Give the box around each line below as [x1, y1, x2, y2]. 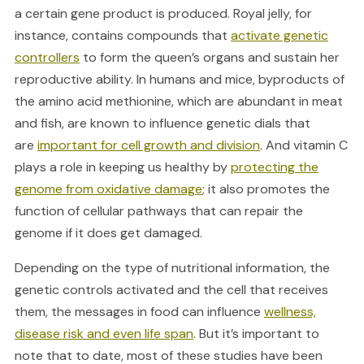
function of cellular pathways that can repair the [14, 202, 303, 220]
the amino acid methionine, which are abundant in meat [14, 93, 343, 110]
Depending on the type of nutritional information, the [14, 259, 330, 277]
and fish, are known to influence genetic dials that [14, 115, 310, 132]
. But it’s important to [193, 325, 319, 343]
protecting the [230, 158, 318, 176]
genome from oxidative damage [14, 180, 202, 198]
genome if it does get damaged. [14, 224, 202, 242]
